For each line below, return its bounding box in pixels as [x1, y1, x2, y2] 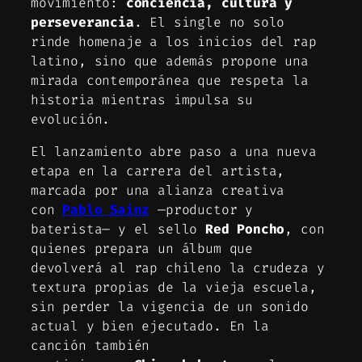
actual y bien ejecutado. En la [31, 317, 269, 335]
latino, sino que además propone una [31, 52, 309, 69]
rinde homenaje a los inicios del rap [31, 32, 317, 50]
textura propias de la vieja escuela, [31, 278, 317, 296]
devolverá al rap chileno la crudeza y [31, 259, 325, 276]
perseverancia [31, 13, 134, 31]
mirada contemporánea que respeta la [31, 71, 309, 89]
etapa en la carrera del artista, [31, 162, 285, 179]
